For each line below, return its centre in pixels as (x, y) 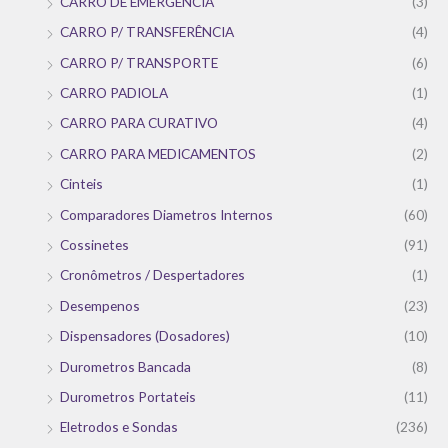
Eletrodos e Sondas (119, 427)
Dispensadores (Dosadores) (145, 336)
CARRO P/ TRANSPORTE (139, 62)
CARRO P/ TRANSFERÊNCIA (147, 32)
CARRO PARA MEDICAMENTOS (158, 153)
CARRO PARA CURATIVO (139, 123)
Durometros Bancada (125, 366)
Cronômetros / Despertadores (152, 275)
